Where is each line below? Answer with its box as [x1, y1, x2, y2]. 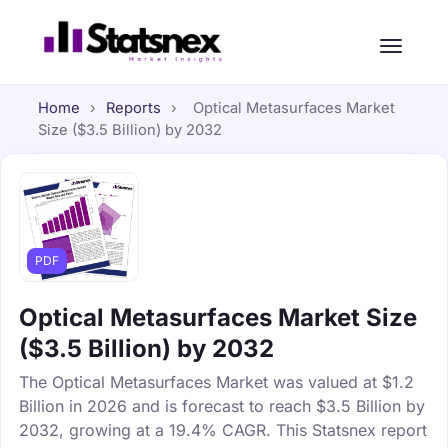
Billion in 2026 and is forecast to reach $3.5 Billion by [19, 395, 425, 416]
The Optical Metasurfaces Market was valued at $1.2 [19, 371, 414, 392]
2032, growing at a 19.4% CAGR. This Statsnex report [19, 419, 427, 440]
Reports [105, 99, 161, 117]
